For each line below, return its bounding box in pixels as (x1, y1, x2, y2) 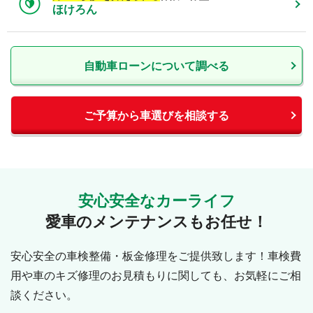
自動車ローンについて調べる (84, 59, 229, 72)
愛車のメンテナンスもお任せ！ (45, 213, 268, 231)
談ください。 (10, 289, 78, 302)
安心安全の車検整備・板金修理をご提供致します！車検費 (10, 250, 301, 263)
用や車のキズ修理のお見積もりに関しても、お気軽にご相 (10, 270, 301, 282)
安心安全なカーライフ (78, 192, 235, 210)
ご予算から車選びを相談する (84, 109, 229, 122)
